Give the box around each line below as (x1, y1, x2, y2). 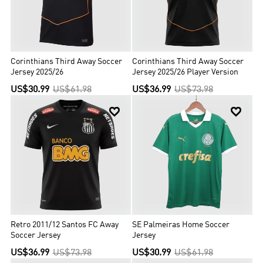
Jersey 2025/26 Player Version (132, 69, 239, 76)
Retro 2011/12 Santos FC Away (11, 221, 119, 230)
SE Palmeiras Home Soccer (132, 221, 230, 230)
